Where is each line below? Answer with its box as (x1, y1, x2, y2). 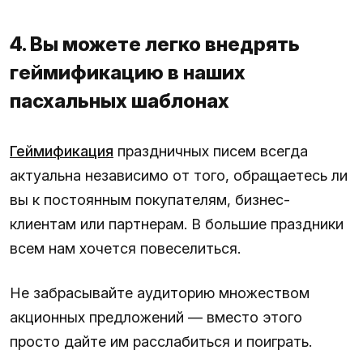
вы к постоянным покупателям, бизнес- (10, 190, 290, 208)
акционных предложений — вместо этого (10, 308, 302, 326)
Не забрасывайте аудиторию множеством (10, 284, 310, 301)
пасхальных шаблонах (10, 88, 229, 113)
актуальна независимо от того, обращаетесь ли (10, 166, 348, 184)
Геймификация (10, 142, 113, 160)
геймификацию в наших (10, 60, 246, 84)
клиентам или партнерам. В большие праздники (10, 215, 344, 233)
